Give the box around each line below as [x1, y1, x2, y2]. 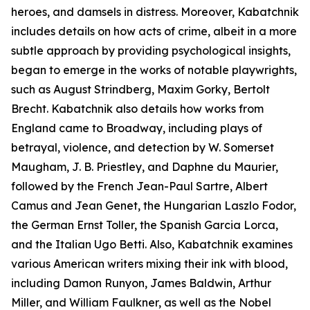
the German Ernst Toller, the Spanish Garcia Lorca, [11, 218, 278, 232]
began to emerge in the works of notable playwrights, [11, 63, 297, 77]
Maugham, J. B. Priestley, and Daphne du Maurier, [11, 160, 278, 174]
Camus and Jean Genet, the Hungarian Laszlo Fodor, [11, 199, 296, 213]
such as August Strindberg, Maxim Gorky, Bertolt [11, 82, 270, 97]
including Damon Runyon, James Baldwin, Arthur [11, 276, 271, 291]
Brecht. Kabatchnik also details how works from [11, 102, 264, 116]
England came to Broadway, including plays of [11, 121, 262, 136]
